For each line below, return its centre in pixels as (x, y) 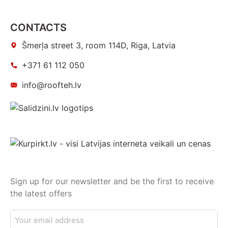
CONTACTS (38, 27)
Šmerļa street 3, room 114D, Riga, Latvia (98, 45)
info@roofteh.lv (51, 85)
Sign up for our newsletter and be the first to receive (112, 181)
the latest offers (41, 193)
